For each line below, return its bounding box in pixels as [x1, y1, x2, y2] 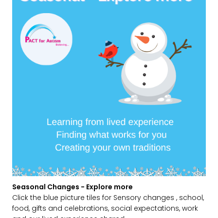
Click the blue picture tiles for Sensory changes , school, [12, 192, 204, 202]
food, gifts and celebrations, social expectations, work [12, 203, 198, 213]
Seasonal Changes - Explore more [12, 182, 133, 192]
